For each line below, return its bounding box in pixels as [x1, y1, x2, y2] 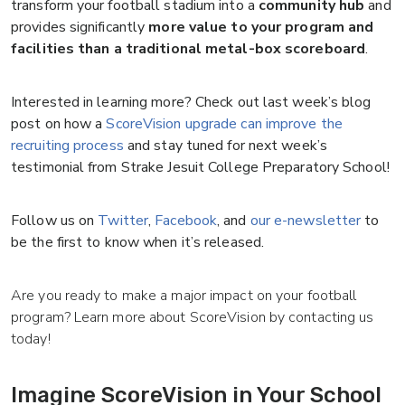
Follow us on [11, 211, 99, 231]
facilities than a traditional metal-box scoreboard [11, 39, 366, 60]
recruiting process [11, 136, 124, 156]
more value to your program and [148, 17, 374, 38]
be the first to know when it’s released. [11, 232, 265, 253]
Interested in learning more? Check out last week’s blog [11, 92, 372, 113]
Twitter [98, 211, 149, 231]
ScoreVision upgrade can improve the [106, 114, 343, 135]
